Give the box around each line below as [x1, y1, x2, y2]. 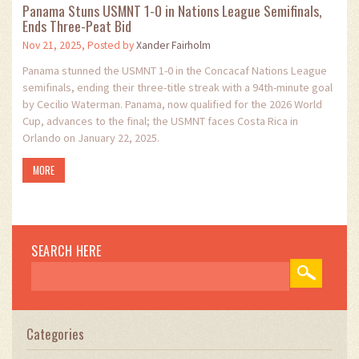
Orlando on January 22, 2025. [22, 130, 159, 145]
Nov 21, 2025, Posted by [22, 38, 136, 53]
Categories [26, 323, 84, 344]
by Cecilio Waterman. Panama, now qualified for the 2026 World [22, 96, 322, 111]
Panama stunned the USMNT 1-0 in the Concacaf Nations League [22, 63, 327, 78]
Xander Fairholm [136, 38, 211, 53]
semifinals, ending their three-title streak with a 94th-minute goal [22, 79, 333, 95]
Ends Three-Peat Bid [22, 14, 131, 36]
